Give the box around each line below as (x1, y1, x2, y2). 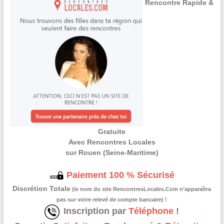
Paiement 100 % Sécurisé (64, 169, 175, 180)
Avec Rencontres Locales (68, 137, 155, 146)
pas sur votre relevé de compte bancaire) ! (56, 196, 167, 202)
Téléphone (128, 205, 174, 216)
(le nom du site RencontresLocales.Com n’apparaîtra (70, 185, 211, 192)
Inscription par (63, 205, 129, 216)
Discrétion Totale (12, 184, 71, 192)
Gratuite (98, 127, 126, 135)
